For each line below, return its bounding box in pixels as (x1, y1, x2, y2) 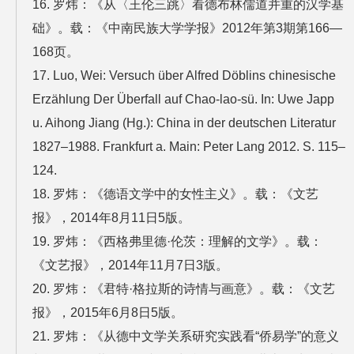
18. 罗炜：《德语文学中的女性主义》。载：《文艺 (32, 187, 318, 201)
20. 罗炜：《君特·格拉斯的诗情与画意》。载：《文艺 (32, 282, 335, 296)
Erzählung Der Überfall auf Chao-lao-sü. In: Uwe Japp (32, 92, 334, 107)
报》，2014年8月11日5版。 (32, 211, 190, 225)
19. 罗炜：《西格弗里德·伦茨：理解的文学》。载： (32, 235, 322, 249)
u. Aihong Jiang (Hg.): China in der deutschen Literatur (32, 116, 336, 130)
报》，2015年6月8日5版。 (32, 306, 183, 320)
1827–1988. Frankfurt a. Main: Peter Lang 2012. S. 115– (32, 140, 345, 154)
